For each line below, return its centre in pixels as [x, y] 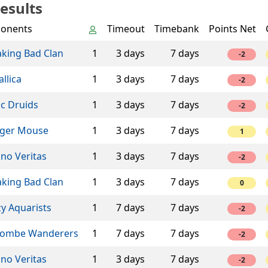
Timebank [177, 29]
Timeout [126, 29]
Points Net [232, 29]
